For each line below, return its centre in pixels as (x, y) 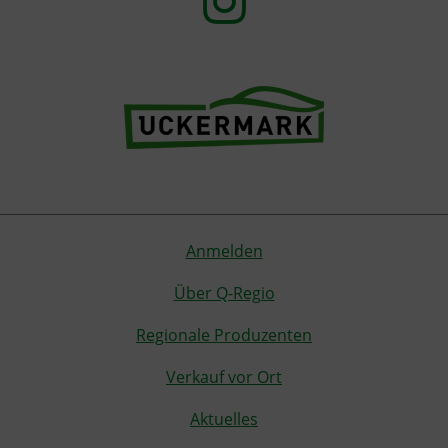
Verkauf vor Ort (224, 377)
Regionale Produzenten (224, 335)
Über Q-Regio (224, 293)
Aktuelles (224, 419)
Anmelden (224, 251)
